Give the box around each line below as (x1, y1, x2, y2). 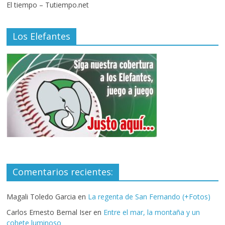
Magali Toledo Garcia (7, 192, 76, 202)
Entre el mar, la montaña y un (103, 207, 200, 217)
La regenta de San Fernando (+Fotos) (88, 192, 211, 202)
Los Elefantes (13, 30, 71, 43)
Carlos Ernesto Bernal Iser (7, 207, 92, 217)
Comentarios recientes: (13, 166, 114, 178)
